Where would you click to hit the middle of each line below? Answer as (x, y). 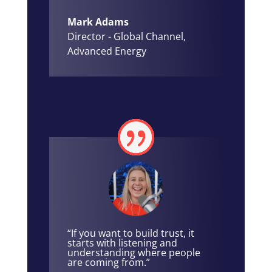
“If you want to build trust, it (131, 233)
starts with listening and (122, 243)
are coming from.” (108, 263)
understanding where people (134, 253)
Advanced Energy (107, 51)
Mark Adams (98, 22)
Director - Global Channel (125, 37)
